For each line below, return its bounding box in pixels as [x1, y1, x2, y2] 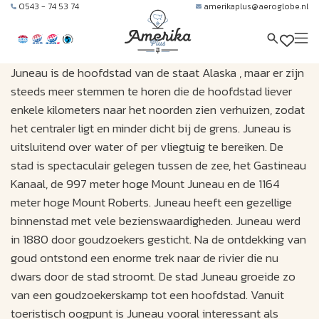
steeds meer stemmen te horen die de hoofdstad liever [11, 81, 292, 100]
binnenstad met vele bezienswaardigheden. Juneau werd [11, 211, 300, 230]
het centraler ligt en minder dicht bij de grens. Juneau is [11, 118, 291, 137]
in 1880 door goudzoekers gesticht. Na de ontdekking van [11, 229, 306, 249]
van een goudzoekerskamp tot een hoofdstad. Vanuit [11, 285, 284, 304]
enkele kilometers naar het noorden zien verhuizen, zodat [11, 100, 305, 119]
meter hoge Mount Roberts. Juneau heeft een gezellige [11, 192, 292, 211]
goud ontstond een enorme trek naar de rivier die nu [11, 248, 278, 267]
